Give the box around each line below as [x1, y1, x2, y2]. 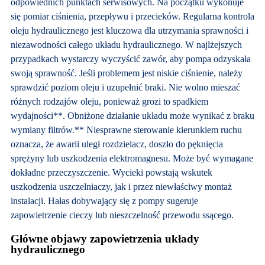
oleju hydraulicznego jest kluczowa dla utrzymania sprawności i [10, 25, 248, 36]
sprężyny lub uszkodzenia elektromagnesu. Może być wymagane [10, 153, 253, 164]
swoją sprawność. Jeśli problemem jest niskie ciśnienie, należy [10, 68, 243, 79]
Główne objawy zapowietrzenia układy [10, 232, 199, 245]
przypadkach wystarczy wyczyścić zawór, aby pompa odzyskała [10, 54, 251, 64]
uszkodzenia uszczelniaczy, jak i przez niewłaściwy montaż [10, 182, 232, 192]
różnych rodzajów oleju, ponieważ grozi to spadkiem [10, 96, 208, 107]
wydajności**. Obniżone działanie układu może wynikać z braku [10, 111, 254, 121]
